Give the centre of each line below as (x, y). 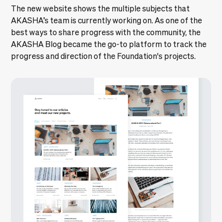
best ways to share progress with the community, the (106, 32)
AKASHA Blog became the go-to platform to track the (109, 44)
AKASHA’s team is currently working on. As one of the (107, 21)
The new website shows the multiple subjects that (101, 9)
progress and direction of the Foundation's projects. (104, 56)
